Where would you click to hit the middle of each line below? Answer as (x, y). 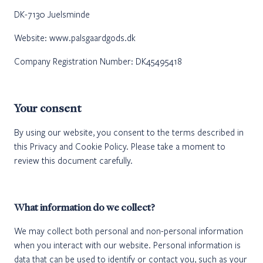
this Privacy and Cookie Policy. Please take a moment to (120, 146)
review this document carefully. (73, 160)
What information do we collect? (85, 207)
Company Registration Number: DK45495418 (98, 61)
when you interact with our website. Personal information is (127, 245)
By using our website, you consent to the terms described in (129, 132)
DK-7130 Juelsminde (52, 14)
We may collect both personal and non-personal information (129, 231)
